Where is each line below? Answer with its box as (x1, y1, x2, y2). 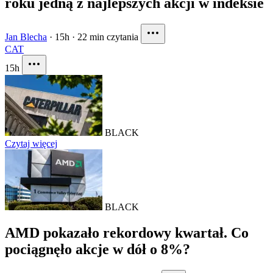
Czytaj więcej (5, 138, 57, 149)
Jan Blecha (5, 31, 47, 42)
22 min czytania (77, 31, 138, 42)
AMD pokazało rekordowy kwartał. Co (5, 224, 249, 241)
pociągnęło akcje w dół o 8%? (5, 241, 190, 257)
